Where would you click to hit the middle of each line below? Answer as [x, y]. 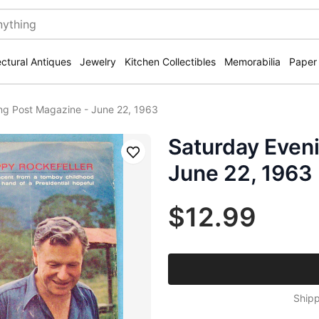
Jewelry [98, 62]
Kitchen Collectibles [170, 62]
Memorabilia [252, 62]
